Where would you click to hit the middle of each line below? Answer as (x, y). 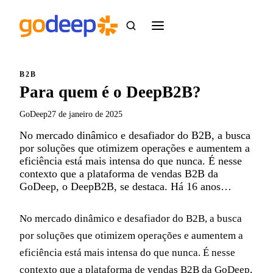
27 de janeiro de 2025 (85, 114)
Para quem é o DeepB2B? (112, 92)
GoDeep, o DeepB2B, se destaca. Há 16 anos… (126, 186)
